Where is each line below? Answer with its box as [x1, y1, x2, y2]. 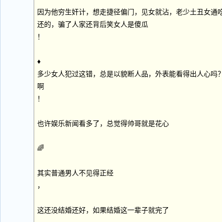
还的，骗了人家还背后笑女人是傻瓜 [37, 21, 148, 28]
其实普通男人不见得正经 [37, 169, 113, 177]
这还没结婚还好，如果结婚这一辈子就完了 [37, 207, 169, 214]
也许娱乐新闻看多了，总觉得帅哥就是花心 [37, 120, 169, 127]
